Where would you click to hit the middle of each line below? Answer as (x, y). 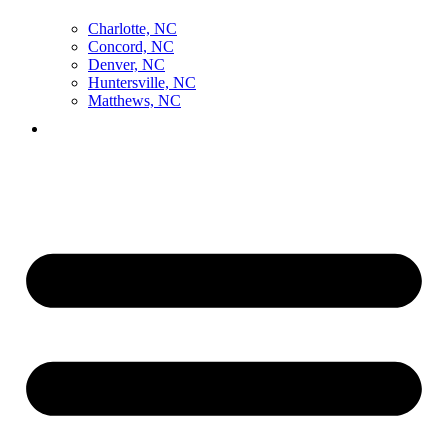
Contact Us (244, 128)
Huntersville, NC (142, 82)
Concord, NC (131, 46)
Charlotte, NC (132, 28)
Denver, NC (126, 64)
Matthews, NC (134, 100)
